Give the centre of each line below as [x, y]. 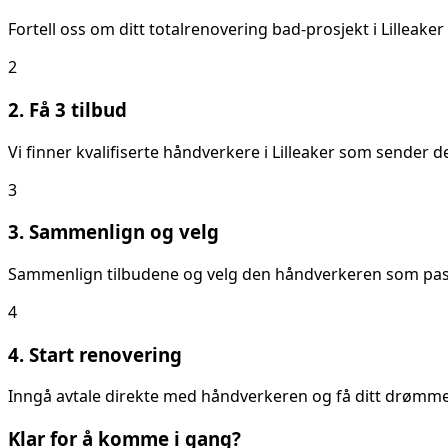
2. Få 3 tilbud [67, 109]
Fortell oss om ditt [78, 29]
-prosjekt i [341, 29]
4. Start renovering [95, 354]
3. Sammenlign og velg [113, 232]
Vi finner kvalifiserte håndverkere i [140, 151]
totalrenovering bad [225, 29]
